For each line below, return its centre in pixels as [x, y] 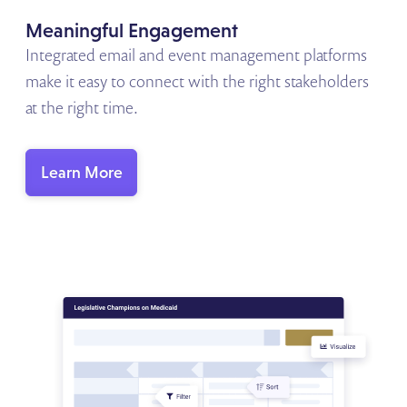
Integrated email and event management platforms [197, 55]
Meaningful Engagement [132, 30]
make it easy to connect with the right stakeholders [198, 81]
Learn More [81, 173]
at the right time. [82, 107]
